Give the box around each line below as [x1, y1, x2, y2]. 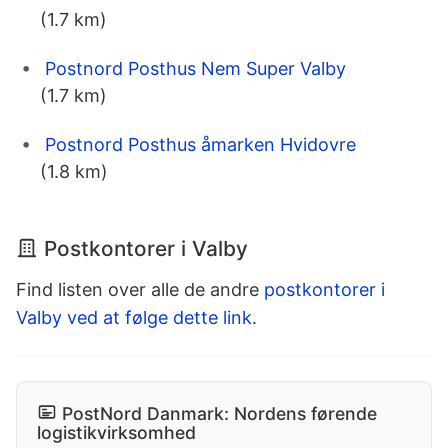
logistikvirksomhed [37, 422, 196, 444]
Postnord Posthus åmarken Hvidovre [45, 134, 356, 156]
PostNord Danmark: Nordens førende [62, 403, 377, 425]
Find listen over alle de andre [16, 279, 264, 301]
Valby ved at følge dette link [16, 307, 252, 329]
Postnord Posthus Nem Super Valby [45, 58, 346, 80]
